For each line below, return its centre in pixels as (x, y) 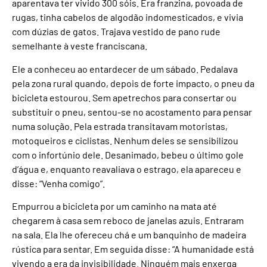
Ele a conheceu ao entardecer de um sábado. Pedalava (125, 69)
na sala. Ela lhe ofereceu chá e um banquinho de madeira (129, 235)
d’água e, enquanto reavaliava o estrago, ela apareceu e (127, 169)
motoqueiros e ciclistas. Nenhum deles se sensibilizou (125, 140)
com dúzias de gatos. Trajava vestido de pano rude (116, 32)
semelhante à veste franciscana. (80, 46)
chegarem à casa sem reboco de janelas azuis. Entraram (128, 221)
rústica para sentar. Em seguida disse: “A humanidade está (133, 249)
